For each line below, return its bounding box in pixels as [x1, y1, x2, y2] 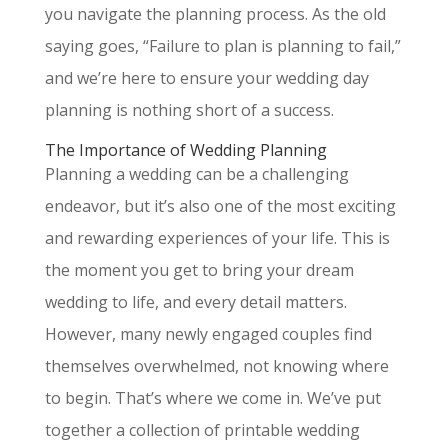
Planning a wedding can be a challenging [44, 163, 349, 185]
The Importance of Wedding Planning [44, 139, 327, 161]
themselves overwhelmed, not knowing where [44, 355, 389, 377]
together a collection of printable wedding [44, 419, 360, 441]
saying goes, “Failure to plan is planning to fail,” [44, 35, 401, 57]
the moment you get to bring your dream [44, 259, 354, 281]
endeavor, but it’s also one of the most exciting [44, 195, 396, 217]
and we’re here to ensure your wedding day [44, 67, 369, 89]
